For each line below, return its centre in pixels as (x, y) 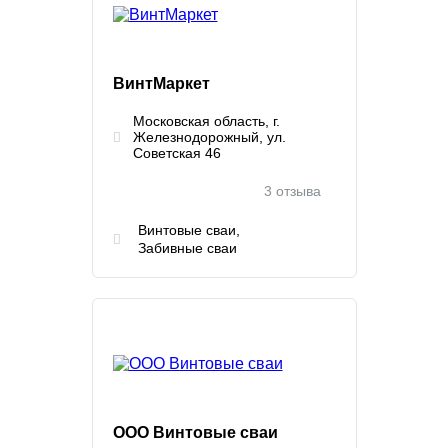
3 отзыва (292, 191)
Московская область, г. (206, 121)
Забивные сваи (187, 248)
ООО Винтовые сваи (195, 432)
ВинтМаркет (161, 83)
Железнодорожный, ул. (209, 137)
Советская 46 (176, 153)
